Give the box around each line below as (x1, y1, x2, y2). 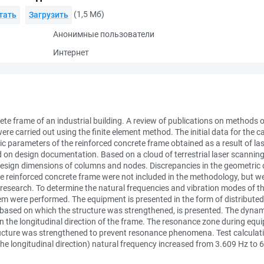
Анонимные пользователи (53, 29, 154, 39)
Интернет (53, 48, 89, 57)
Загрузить (29, 10, 68, 19)
